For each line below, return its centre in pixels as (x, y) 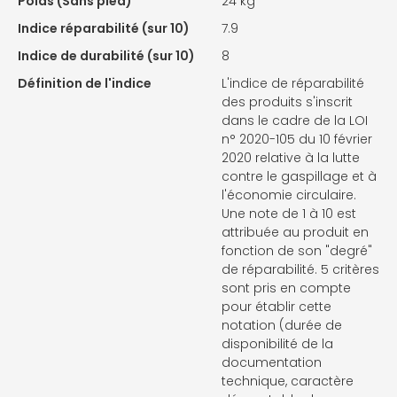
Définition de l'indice (85, 84)
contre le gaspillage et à (299, 177)
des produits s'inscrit (287, 102)
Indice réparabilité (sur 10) (104, 29)
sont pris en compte (286, 288)
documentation (272, 363)
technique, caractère (288, 381)
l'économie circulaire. (289, 195)
